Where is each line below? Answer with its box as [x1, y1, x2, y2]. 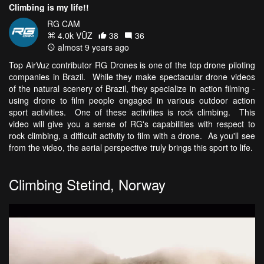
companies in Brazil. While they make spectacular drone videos [9, 70, 255, 82]
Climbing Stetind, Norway [9, 173, 166, 194]
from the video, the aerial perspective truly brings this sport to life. [9, 141, 255, 153]
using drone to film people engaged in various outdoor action [9, 94, 255, 106]
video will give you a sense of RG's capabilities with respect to [9, 117, 255, 130]
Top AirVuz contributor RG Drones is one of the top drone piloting [9, 58, 255, 71]
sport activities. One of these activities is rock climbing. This [9, 105, 255, 118]
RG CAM [47, 17, 80, 29]
